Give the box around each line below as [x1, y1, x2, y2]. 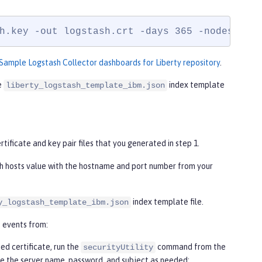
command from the [156, 242, 226, 252]
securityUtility [83, 243, 153, 253]
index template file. [131, 197, 204, 207]
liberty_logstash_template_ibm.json [6, 81, 165, 91]
